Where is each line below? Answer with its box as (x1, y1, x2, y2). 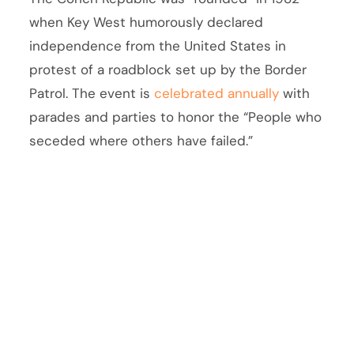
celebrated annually (154, 84, 280, 102)
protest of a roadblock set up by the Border (29, 60, 307, 78)
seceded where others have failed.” (29, 131, 254, 149)
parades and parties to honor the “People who (29, 107, 322, 126)
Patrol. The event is (29, 84, 155, 102)
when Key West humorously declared (29, 13, 264, 31)
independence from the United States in (29, 36, 287, 55)
